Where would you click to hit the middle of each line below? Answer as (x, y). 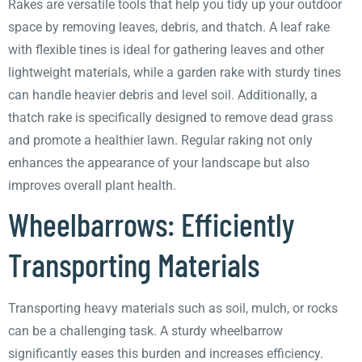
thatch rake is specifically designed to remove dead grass (170, 118)
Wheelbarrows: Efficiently (151, 224)
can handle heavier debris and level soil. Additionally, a (163, 95)
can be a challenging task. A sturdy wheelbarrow (145, 331)
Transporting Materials (134, 264)
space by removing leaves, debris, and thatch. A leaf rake (169, 27)
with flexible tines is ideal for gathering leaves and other (166, 50)
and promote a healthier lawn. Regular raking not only (160, 140)
